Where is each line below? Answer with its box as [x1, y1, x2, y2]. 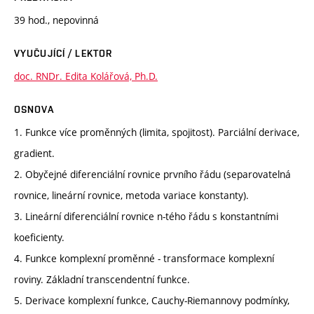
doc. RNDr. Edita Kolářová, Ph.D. [14, 69, 158, 83]
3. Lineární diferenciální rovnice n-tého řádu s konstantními [14, 209, 278, 223]
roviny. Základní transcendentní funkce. [14, 272, 190, 286]
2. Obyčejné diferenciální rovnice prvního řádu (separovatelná [14, 167, 291, 181]
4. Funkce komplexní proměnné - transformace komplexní [14, 251, 274, 265]
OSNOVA [14, 103, 54, 115]
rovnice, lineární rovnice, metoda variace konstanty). [14, 188, 249, 202]
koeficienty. [14, 230, 64, 244]
